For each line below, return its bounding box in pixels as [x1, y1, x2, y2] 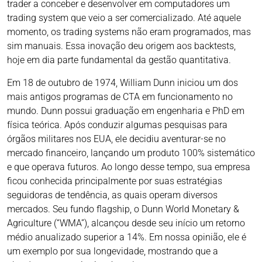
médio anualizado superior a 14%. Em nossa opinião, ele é [7, 232, 246, 243]
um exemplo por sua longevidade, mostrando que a [7, 246, 218, 257]
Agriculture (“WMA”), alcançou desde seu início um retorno [7, 218, 245, 229]
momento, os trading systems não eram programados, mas [7, 26, 251, 38]
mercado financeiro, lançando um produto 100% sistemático [7, 147, 255, 159]
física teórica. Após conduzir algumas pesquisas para [7, 119, 227, 131]
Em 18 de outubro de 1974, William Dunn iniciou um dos [7, 77, 238, 89]
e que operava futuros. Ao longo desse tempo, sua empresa [7, 161, 250, 173]
